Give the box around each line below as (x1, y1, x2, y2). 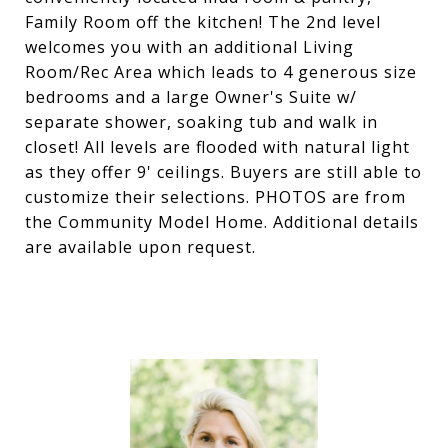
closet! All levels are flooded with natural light (25, 136, 410, 158)
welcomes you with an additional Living (25, 36, 354, 58)
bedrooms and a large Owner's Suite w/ (25, 86, 357, 108)
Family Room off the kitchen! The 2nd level (25, 11, 381, 33)
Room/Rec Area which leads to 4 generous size (25, 61, 417, 83)
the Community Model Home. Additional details (25, 211, 419, 233)
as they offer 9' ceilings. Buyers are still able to (25, 161, 422, 183)
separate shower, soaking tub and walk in (25, 111, 378, 133)
